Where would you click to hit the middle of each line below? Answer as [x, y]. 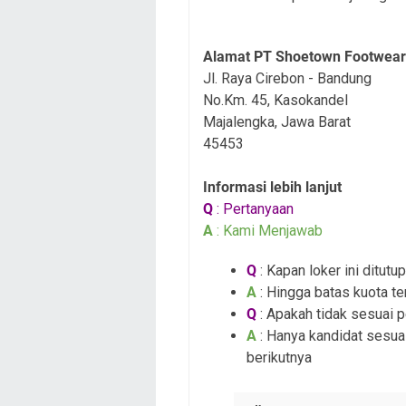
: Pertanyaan [253, 209]
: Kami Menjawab [268, 231]
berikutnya [279, 358]
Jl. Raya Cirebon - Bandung [289, 79]
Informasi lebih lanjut [272, 188]
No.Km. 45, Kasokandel [275, 101]
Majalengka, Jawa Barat [277, 122]
